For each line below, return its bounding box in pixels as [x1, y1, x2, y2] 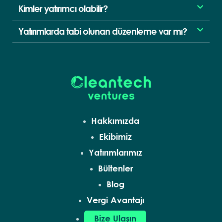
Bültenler [98, 163, 133, 173]
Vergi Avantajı [86, 195, 144, 205]
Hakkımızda [91, 115, 139, 125]
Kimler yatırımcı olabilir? [18, 2, 108, 14]
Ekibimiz [99, 131, 132, 141]
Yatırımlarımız [88, 147, 142, 157]
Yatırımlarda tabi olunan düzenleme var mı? [18, 25, 187, 37]
